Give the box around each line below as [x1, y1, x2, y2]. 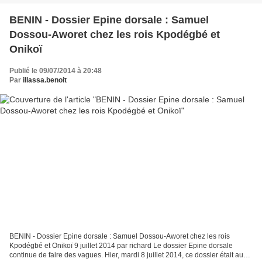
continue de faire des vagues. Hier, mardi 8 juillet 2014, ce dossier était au [9, 251, 243, 260]
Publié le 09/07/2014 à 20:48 [9, 66, 102, 75]
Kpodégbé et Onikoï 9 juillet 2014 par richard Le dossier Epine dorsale [9, 242, 233, 250]
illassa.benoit [23, 75, 67, 84]
